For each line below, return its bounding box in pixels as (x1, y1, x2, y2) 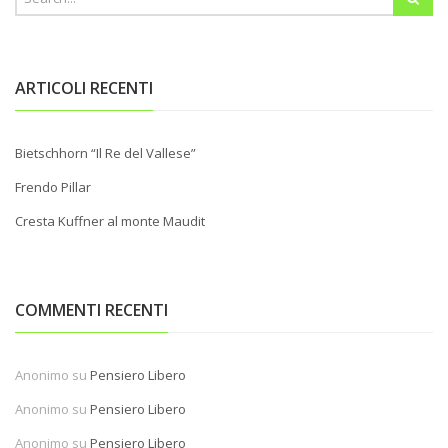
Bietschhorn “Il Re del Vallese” (15, 144, 196, 163)
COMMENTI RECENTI (15, 299, 168, 322)
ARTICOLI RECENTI (15, 77, 153, 100)
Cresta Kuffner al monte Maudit (15, 212, 205, 231)
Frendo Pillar (15, 178, 91, 197)
